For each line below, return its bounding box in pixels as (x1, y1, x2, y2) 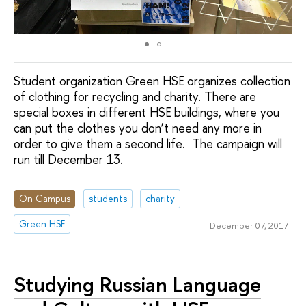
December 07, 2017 (209, 219, 288, 232)
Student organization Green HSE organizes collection (14, 72, 290, 90)
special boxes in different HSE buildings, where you (14, 104, 279, 122)
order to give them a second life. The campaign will (14, 135, 282, 153)
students (89, 191, 128, 205)
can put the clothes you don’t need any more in (14, 120, 262, 137)
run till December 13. (14, 151, 123, 169)
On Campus (19, 191, 71, 205)
